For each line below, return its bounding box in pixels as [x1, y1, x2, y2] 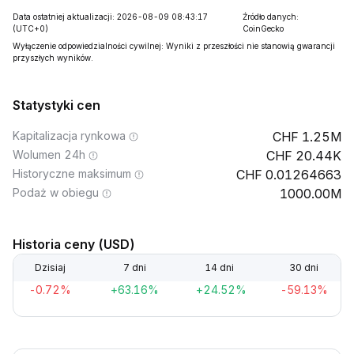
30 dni [289, 262, 319, 273]
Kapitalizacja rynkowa [13, 129, 126, 142]
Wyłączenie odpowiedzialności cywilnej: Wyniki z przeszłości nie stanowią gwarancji [13, 41, 335, 51]
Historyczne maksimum [13, 167, 131, 180]
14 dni [205, 262, 235, 273]
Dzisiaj [34, 262, 66, 273]
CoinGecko [243, 24, 284, 33]
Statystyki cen [13, 97, 100, 113]
